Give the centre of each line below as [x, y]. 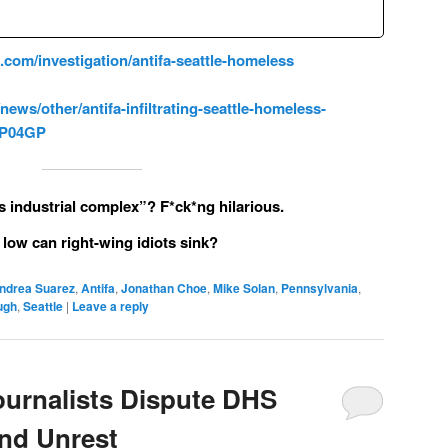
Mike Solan [244, 287]
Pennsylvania [319, 287]
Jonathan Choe [164, 287]
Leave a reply [110, 305]
